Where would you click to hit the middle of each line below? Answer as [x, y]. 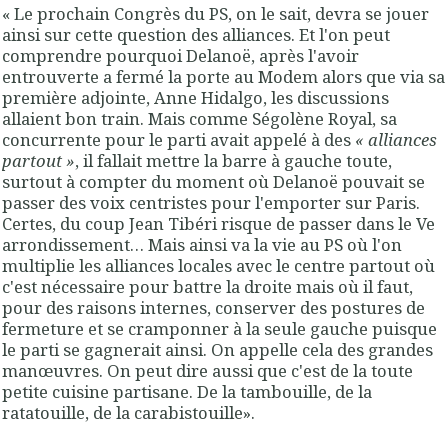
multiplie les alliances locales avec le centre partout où [218, 265]
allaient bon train [71, 118]
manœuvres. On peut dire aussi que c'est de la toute [207, 370]
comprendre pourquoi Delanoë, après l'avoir [180, 55]
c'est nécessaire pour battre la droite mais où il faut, [207, 286]
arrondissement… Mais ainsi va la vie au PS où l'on [202, 244]
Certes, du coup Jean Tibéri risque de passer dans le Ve [218, 223]
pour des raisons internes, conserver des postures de [213, 307]
